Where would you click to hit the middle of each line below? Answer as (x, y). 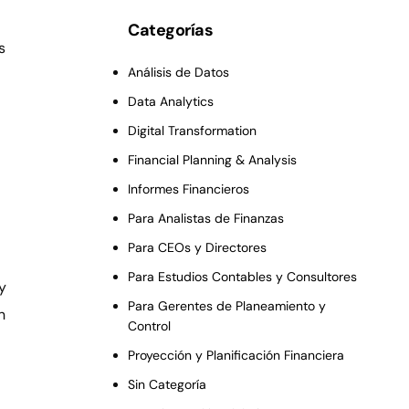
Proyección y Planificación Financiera (236, 356)
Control (150, 326)
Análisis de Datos (179, 73)
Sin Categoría (168, 385)
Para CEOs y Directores (198, 248)
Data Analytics (171, 102)
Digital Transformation (193, 131)
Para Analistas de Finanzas (206, 219)
